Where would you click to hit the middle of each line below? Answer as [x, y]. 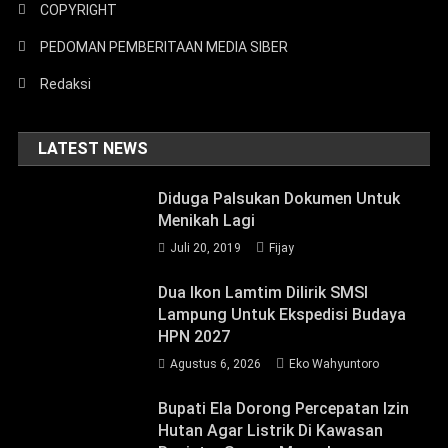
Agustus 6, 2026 [216, 363]
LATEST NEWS [93, 148]
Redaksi [66, 83]
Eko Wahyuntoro [334, 363]
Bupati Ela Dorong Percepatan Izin [284, 408]
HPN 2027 [194, 336]
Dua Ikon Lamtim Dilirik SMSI [263, 292]
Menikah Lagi [207, 220]
